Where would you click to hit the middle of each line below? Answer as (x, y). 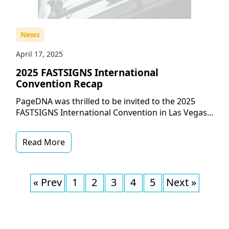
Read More (43, 142)
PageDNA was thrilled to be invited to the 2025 (105, 101)
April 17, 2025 (39, 54)
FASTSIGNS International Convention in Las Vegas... (114, 113)
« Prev (47, 182)
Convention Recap (59, 84)
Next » (181, 182)
